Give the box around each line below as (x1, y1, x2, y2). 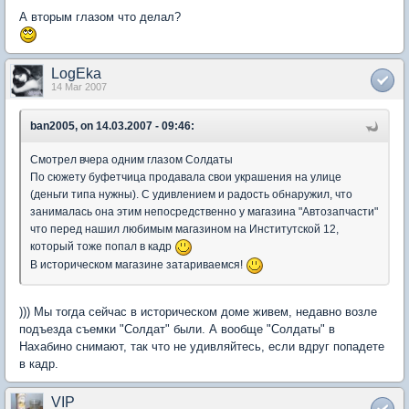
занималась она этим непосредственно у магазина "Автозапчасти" (30, 205, 378, 219)
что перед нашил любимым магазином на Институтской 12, (30, 223, 339, 236)
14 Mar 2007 (51, 81, 107, 93)
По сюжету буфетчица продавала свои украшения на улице (30, 171, 341, 184)
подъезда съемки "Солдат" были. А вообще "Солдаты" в (19, 322, 335, 337)
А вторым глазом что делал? (19, 9, 181, 24)
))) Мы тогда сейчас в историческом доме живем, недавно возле (19, 305, 377, 320)
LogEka (51, 66, 101, 82)
